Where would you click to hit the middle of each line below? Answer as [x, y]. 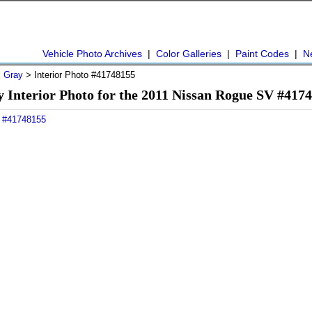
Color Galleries [189, 54]
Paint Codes [262, 54]
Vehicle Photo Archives [92, 54]
